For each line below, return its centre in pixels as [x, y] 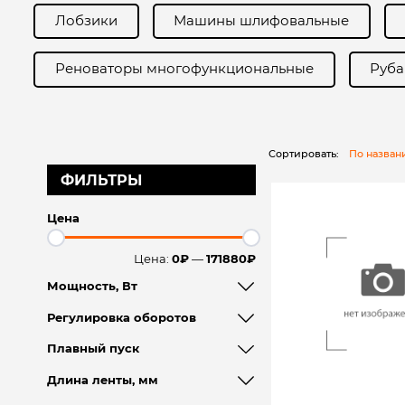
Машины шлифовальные [262, 20]
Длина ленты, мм [102, 381]
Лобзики [86, 20]
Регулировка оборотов [121, 317]
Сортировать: [304, 153]
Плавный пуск [93, 349]
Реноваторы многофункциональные [184, 69]
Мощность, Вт [92, 287]
